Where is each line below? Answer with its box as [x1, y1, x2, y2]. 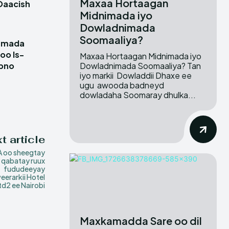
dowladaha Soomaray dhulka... [80, 89, 196, 100]
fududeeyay [3, 164, 45, 173]
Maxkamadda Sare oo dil [80, 214, 202, 227]
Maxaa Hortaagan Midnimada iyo [80, 50, 201, 61]
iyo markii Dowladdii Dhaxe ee [80, 70, 192, 81]
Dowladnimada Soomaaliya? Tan [80, 60, 187, 71]
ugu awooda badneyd [80, 79, 166, 90]
